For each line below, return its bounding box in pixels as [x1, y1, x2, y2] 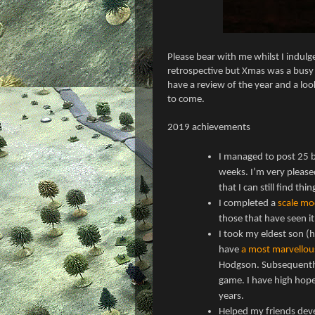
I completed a [219, 198, 278, 209]
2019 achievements [167, 122, 250, 133]
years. [219, 290, 245, 302]
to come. [167, 94, 207, 105]
